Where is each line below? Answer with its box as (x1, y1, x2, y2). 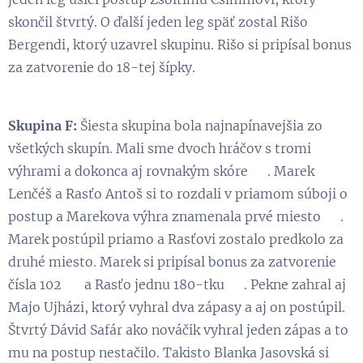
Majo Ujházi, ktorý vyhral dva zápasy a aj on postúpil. (8, 298, 345, 315)
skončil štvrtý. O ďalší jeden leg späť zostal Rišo (8, 13, 308, 30)
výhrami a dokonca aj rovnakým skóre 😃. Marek (8, 162, 314, 179)
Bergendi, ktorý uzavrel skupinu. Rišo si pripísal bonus (8, 36, 352, 53)
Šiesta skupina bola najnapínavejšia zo (77, 117, 322, 134)
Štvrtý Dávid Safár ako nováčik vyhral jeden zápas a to (8, 321, 348, 338)
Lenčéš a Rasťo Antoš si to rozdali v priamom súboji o (8, 185, 348, 202)
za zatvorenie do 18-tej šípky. (8, 58, 195, 75)
